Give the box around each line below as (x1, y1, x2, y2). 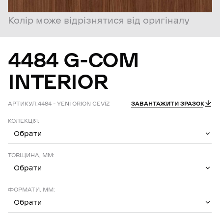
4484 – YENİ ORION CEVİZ (38, 99, 110, 108)
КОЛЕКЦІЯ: (8, 116, 39, 125)
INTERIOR (8, 67, 108, 96)
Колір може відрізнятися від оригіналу (8, 14, 190, 27)
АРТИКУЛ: (8, 99, 38, 108)
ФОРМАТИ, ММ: (8, 185, 55, 193)
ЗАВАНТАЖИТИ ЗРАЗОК (131, 99, 204, 108)
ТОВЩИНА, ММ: (8, 151, 55, 159)
